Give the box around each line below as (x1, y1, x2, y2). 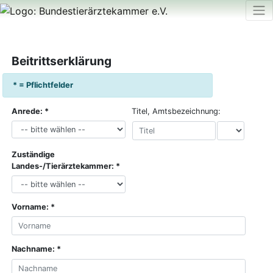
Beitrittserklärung (12, 54, 112, 69)
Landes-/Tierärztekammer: (12, 161, 115, 171)
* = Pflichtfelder (13, 80, 74, 90)
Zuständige (12, 149, 55, 159)
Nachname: (12, 244, 55, 254)
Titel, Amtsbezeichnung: (132, 106, 221, 116)
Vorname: (12, 202, 49, 211)
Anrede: (12, 106, 43, 116)
